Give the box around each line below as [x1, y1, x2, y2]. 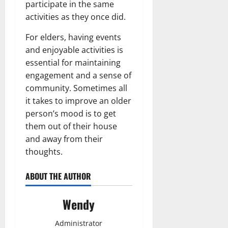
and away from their [25, 133, 103, 145]
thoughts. [25, 146, 63, 157]
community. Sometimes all [25, 82, 127, 94]
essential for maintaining [25, 56, 121, 68]
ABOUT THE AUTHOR [25, 169, 91, 182]
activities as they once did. [25, 11, 126, 22]
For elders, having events [25, 31, 121, 43]
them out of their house [25, 120, 117, 132]
